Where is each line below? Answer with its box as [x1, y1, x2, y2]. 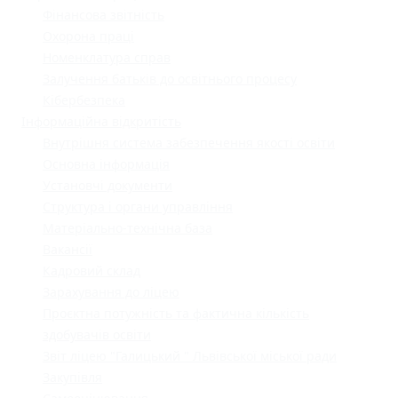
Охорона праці [43, 28, 134, 45]
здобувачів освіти [43, 326, 151, 344]
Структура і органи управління [43, 198, 233, 216]
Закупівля [43, 369, 102, 386]
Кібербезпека [43, 92, 125, 109]
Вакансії [43, 241, 92, 259]
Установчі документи [43, 177, 172, 195]
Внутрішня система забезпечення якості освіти [43, 134, 335, 152]
